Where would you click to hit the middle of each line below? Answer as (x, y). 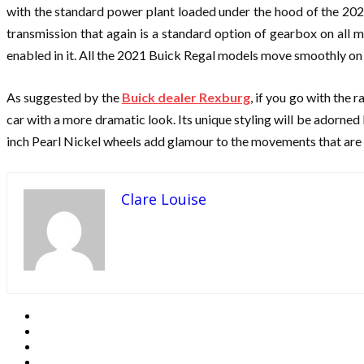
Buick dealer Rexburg (186, 97)
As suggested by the (64, 97)
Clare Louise (164, 199)
